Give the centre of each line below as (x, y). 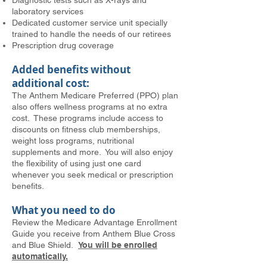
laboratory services (48, 11)
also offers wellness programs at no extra (90, 107)
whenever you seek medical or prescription (93, 175)
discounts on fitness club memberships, (86, 129)
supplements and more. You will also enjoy (92, 152)
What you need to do (64, 210)
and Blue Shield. (45, 245)
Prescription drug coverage (63, 45)
